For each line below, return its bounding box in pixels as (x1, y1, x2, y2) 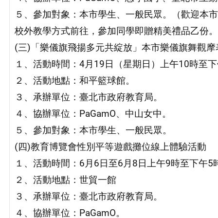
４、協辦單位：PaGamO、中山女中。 (14, 108, 171, 120)
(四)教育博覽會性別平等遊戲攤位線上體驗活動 (14, 141, 206, 153)
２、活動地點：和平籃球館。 (14, 75, 135, 87)
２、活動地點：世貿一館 (14, 174, 116, 186)
